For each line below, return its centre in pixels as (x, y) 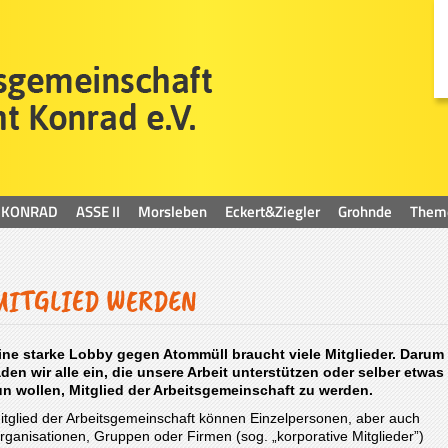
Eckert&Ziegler (272, 211)
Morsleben (172, 211)
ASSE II (98, 211)
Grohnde (365, 211)
